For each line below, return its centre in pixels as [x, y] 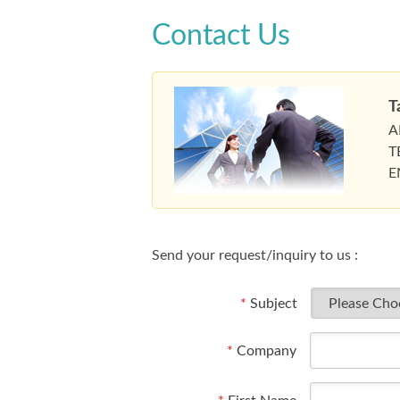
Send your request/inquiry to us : [255, 255]
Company [265, 351]
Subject [271, 304]
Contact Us [221, 36]
